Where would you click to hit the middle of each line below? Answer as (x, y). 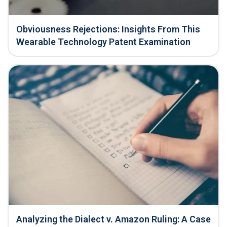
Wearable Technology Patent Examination (103, 42)
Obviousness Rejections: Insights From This (108, 29)
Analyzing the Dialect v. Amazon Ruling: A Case (113, 219)
